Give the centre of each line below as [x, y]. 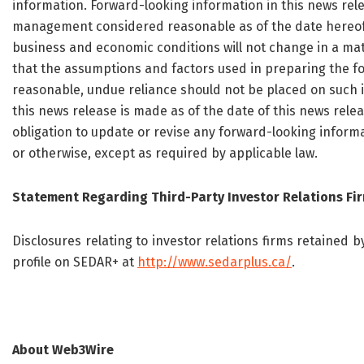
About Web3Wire [63, 350]
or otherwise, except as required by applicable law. [165, 154]
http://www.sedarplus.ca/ [214, 262]
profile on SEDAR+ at [75, 262]
